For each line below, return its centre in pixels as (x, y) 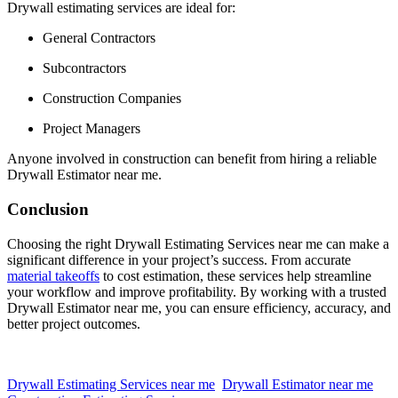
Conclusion (48, 210)
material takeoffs (53, 275)
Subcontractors (84, 68)
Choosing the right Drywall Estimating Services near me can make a (198, 243)
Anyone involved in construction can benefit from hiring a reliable (192, 159)
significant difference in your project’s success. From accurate (179, 259)
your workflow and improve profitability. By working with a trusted (197, 291)
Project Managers (92, 129)
